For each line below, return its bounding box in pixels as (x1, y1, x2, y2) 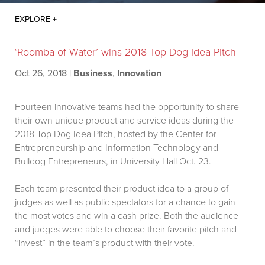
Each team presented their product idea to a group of (15, 183, 228, 195)
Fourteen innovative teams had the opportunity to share (15, 101, 239, 114)
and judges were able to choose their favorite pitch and (15, 224, 237, 236)
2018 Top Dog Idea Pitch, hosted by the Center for (15, 128, 216, 141)
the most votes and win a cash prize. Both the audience (15, 210, 238, 222)
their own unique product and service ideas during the (15, 115, 234, 127)
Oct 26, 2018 (15, 67, 67, 80)
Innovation (117, 67, 161, 80)
